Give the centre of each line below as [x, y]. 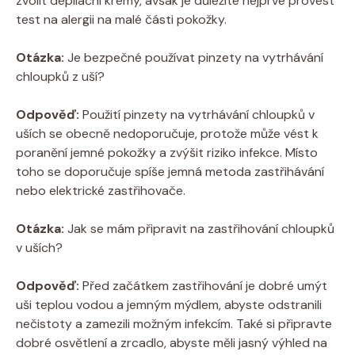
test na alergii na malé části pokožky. [121, 19]
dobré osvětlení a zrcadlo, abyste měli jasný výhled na [172, 342]
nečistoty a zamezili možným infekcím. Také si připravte [174, 323]
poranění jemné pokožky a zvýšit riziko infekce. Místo [167, 152]
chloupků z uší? [60, 76]
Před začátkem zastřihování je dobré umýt [203, 285]
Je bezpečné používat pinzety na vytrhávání [194, 57]
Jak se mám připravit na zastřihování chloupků [199, 228]
